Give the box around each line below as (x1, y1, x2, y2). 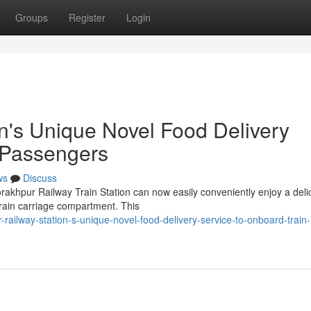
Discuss (23, 171, 57, 185)
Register (69, 10, 106, 24)
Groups (15, 10, 48, 24)
